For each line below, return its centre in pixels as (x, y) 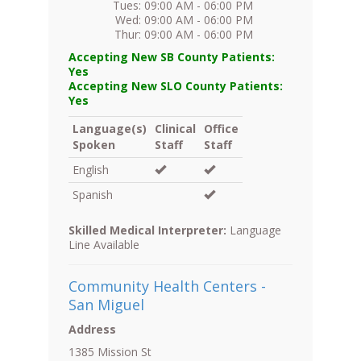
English (91, 170)
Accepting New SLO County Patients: (176, 86)
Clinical (175, 129)
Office (221, 129)
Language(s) (110, 129)
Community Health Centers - (167, 286)
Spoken (94, 145)
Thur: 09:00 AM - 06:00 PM (184, 35)
